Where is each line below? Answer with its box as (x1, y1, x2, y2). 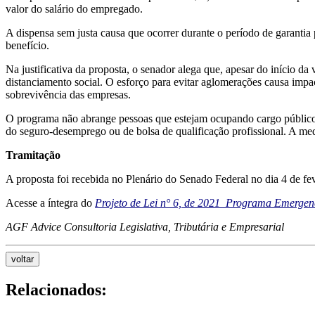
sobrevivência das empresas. (6, 88, 131, 101)
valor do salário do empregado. (6, 2, 143, 15)
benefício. (6, 39, 49, 51)
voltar (11, 253, 34, 264)
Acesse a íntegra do (6, 196, 95, 209)
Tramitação (6, 148, 60, 161)
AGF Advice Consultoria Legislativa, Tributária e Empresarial (6, 220, 284, 233)
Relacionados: (6, 280, 107, 299)
